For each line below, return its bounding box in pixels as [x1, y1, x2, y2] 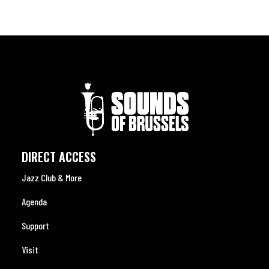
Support [22, 220, 49, 231]
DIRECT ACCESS [22, 148, 96, 166]
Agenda [22, 196, 47, 207]
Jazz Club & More [22, 172, 82, 183]
